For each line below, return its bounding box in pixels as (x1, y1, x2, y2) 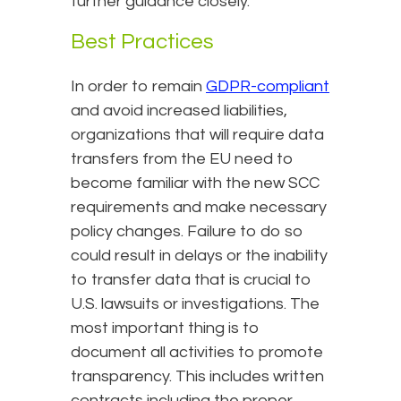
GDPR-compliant (206, 77, 329, 95)
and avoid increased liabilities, (71, 101, 287, 119)
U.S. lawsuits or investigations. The (71, 294, 320, 312)
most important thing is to (71, 319, 260, 337)
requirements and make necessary (71, 198, 327, 216)
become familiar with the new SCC (71, 174, 320, 192)
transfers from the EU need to (71, 149, 294, 167)
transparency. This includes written (71, 367, 324, 385)
